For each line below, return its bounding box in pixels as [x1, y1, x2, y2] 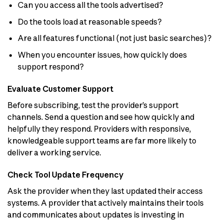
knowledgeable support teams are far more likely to [7, 135, 196, 146]
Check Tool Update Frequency [7, 169, 124, 180]
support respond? [17, 61, 84, 72]
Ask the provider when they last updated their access [7, 185, 203, 196]
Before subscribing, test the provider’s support [7, 100, 179, 110]
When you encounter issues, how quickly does [17, 49, 187, 60]
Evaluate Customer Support [7, 83, 113, 94]
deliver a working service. [7, 147, 101, 157]
